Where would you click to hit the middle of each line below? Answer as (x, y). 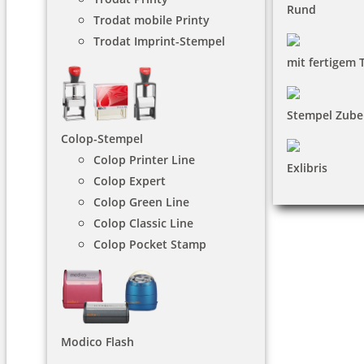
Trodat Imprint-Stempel (159, 41)
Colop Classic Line (143, 223)
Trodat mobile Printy (152, 20)
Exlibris (307, 168)
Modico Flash (97, 342)
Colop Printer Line (144, 160)
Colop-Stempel (102, 139)
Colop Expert (130, 181)
